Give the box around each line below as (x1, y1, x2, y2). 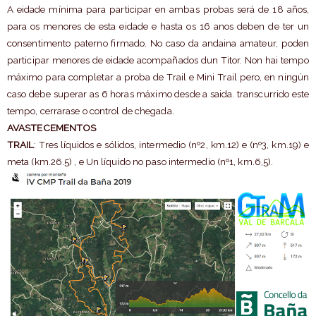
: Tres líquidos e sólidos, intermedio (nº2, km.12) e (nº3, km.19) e (34, 139, 310, 151)
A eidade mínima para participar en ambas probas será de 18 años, (6, 4, 310, 16)
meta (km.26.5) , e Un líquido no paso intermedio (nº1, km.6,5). (6, 156, 274, 168)
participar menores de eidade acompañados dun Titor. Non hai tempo (6, 54, 310, 66)
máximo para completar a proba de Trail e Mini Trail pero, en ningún (6, 71, 310, 83)
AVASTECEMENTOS (6, 122, 97, 134)
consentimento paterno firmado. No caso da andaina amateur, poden (6, 37, 310, 49)
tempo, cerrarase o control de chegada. (6, 105, 174, 117)
